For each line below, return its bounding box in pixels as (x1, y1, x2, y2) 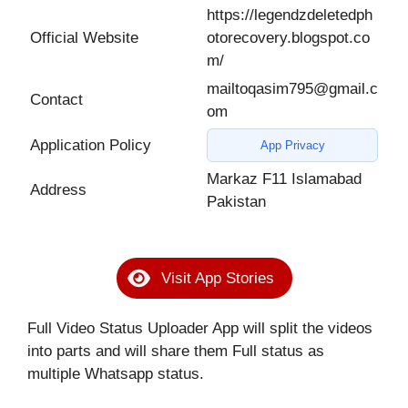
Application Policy (30, 137, 151, 155)
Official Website (30, 29, 138, 47)
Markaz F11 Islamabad (207, 170, 362, 189)
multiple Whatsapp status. (27, 364, 204, 382)
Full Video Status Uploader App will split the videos (27, 319, 372, 337)
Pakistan (207, 193, 266, 211)
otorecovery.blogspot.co (207, 29, 370, 47)
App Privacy (260, 138, 325, 153)
